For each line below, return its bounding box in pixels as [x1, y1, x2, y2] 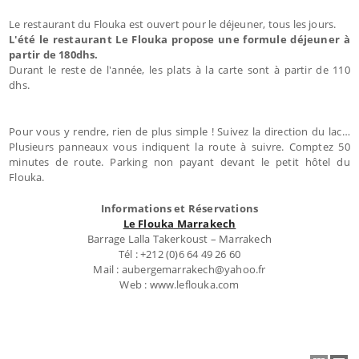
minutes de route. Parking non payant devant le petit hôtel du [9, 154, 350, 169]
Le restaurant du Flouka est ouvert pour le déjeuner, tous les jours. [9, 16, 337, 31]
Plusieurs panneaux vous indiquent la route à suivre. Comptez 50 [9, 139, 350, 154]
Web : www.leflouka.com [119, 276, 240, 292]
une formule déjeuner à [218, 31, 350, 46]
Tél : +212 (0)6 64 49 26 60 [118, 246, 241, 261]
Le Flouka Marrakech [123, 216, 236, 231]
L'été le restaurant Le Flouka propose [9, 31, 215, 46]
